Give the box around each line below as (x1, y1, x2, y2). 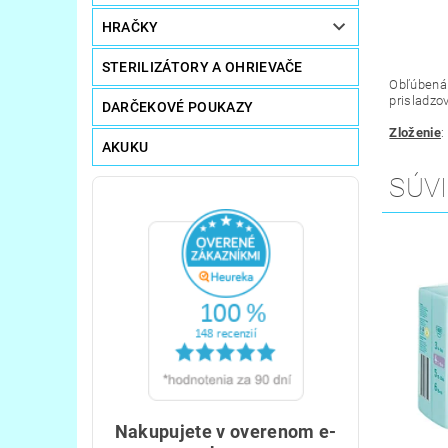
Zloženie (389, 125, 441, 141)
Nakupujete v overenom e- (114, 420, 337, 442)
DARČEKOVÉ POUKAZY (101, 98, 254, 115)
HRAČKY (101, 18, 159, 35)
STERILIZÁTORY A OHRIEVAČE (101, 58, 303, 75)
